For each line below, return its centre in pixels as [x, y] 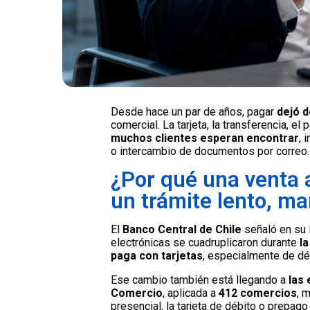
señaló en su [275, 230]
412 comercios [256, 293]
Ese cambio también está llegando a [198, 280]
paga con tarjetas [157, 256]
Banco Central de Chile [182, 230]
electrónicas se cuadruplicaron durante [204, 243]
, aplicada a [189, 293]
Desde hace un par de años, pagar [194, 112]
